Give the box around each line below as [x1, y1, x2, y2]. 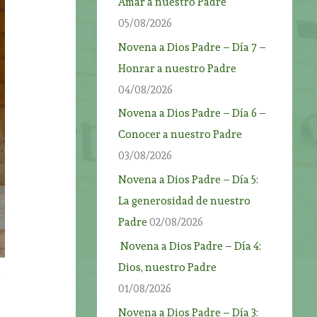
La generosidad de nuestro [118, 195, 251, 207]
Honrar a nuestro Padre [118, 62, 237, 75]
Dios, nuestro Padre [118, 260, 217, 274]
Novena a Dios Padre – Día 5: [118, 173, 259, 186]
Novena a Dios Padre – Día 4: [118, 239, 262, 253]
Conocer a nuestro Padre [118, 128, 243, 142]
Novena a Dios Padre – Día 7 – [118, 40, 267, 54]
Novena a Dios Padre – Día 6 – [118, 107, 267, 120]
